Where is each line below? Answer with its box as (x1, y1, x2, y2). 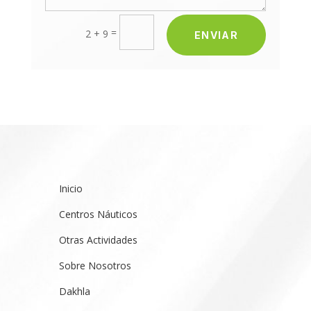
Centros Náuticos (59, 207, 138, 221)
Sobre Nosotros (59, 258, 132, 272)
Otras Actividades (59, 233, 138, 246)
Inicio (59, 181, 83, 195)
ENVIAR (194, 28, 239, 41)
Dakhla (59, 284, 91, 298)
